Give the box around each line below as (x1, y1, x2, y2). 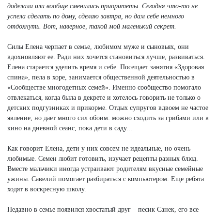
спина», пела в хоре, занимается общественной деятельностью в (7, 74, 195, 81)
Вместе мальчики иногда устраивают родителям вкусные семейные (7, 165, 203, 173)
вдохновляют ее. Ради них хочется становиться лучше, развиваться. (7, 53, 205, 61)
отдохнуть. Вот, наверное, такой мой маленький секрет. (7, 23, 176, 31)
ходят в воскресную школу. (7, 186, 86, 193)
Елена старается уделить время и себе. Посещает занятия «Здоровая (7, 63, 204, 71)
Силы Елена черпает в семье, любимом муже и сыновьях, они (7, 43, 189, 51)
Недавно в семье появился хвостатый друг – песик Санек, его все (7, 206, 199, 214)
